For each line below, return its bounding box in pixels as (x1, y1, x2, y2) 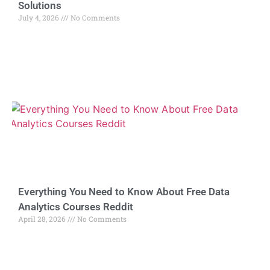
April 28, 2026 (18, 214, 67, 224)
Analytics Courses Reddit (18, 201, 133, 213)
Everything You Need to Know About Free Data (18, 186, 230, 198)
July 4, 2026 (18, 13, 61, 23)
